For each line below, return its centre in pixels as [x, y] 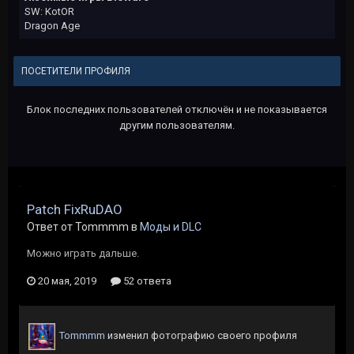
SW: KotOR [49, 11]
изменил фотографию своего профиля [201, 336]
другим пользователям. [177, 125]
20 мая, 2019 [67, 281]
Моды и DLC [171, 227]
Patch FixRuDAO [75, 209]
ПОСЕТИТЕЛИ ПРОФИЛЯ [76, 71]
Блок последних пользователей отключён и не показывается [177, 109]
